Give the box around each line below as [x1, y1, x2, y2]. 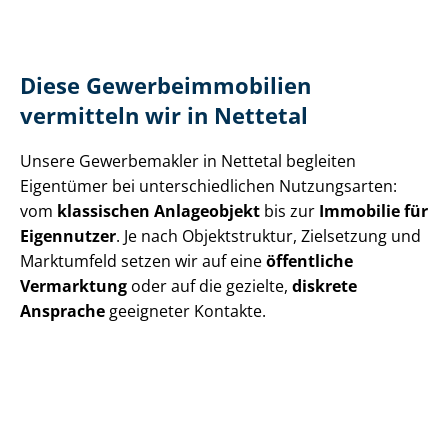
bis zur [260, 200, 319, 223]
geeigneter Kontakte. [105, 300, 266, 323]
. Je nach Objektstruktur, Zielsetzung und [116, 225, 421, 248]
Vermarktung [20, 275, 127, 298]
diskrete [292, 275, 357, 298]
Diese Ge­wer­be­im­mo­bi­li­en [20, 71, 311, 101]
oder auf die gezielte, [127, 275, 292, 298]
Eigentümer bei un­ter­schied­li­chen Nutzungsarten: [20, 175, 397, 198]
